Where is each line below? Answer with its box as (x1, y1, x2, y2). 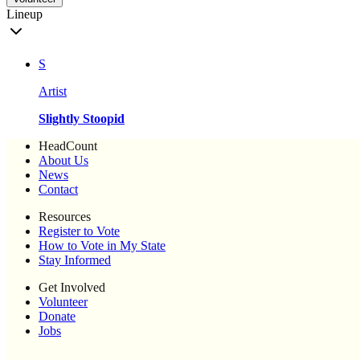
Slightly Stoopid (39, 112, 125, 126)
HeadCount (39, 139, 97, 153)
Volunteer (39, 295, 88, 309)
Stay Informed (39, 253, 111, 268)
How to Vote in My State (39, 239, 166, 253)
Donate (39, 309, 76, 324)
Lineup (6, 7, 43, 22)
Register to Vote (39, 224, 120, 239)
